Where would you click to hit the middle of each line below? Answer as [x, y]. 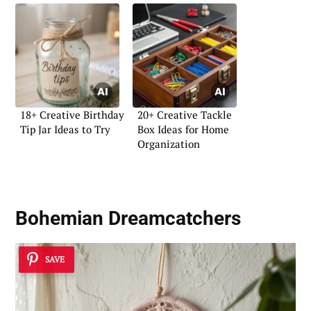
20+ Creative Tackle [185, 114]
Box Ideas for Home [183, 129]
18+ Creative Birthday [72, 114]
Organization [169, 143]
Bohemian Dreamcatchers [128, 218]
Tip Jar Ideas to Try [65, 129]
